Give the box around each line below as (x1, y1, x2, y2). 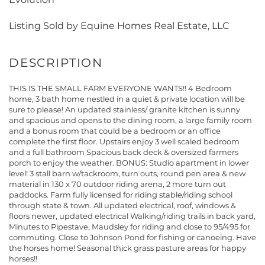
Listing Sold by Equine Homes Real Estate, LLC (9, 20, 230, 32)
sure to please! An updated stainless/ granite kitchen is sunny (9, 105, 240, 115)
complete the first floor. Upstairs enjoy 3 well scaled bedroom (9, 137, 240, 147)
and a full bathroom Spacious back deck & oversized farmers (9, 147, 238, 157)
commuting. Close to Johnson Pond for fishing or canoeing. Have (9, 232, 256, 243)
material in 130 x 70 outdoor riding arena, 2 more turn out (9, 179, 226, 189)
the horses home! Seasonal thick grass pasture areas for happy (9, 243, 246, 253)
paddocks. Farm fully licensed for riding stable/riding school (9, 190, 232, 200)
